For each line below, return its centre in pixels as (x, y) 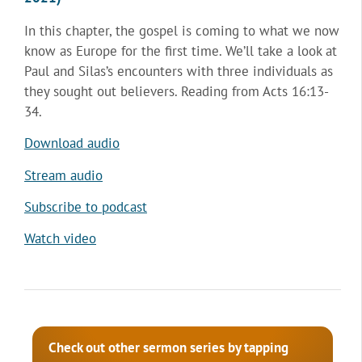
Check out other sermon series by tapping (168, 347)
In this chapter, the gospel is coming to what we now (182, 30)
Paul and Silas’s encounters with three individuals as (179, 71)
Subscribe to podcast (86, 206)
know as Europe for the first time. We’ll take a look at (181, 51)
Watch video (60, 239)
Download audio (72, 143)
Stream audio (63, 175)
